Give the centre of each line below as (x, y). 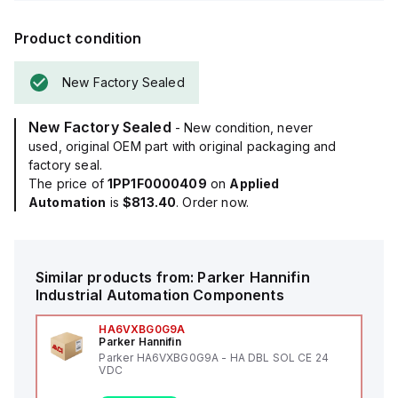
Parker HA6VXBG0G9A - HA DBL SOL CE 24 (214, 358)
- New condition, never (244, 127)
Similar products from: (117, 277)
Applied (255, 183)
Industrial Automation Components (160, 295)
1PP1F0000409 (157, 183)
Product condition (78, 38)
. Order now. (212, 202)
